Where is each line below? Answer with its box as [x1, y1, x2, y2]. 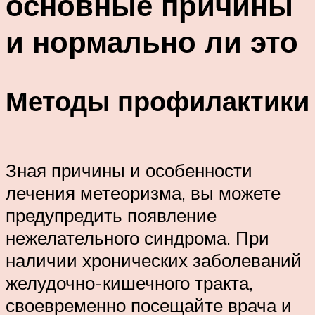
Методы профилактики [6, 84, 309, 119]
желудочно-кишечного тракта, [6, 271, 253, 294]
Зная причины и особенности [6, 158, 252, 181]
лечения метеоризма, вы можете [6, 181, 281, 204]
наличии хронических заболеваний [6, 248, 302, 271]
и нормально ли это [6, 22, 298, 60]
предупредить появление [6, 203, 217, 226]
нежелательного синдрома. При [6, 226, 269, 249]
